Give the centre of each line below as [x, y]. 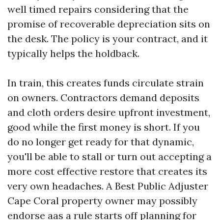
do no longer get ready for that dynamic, [101, 142]
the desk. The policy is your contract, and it [108, 39]
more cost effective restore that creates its [107, 171]
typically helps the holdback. [73, 53]
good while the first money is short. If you [104, 127]
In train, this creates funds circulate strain [106, 83]
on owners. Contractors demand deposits [103, 97]
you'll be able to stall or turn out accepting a [110, 156]
